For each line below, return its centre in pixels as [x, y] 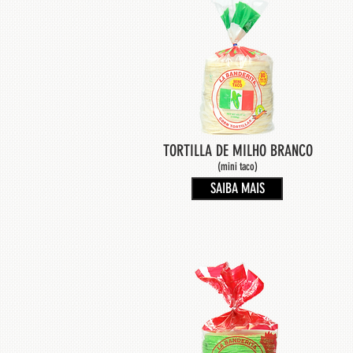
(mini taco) [238, 167]
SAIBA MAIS [237, 188]
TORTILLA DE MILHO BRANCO [238, 150]
